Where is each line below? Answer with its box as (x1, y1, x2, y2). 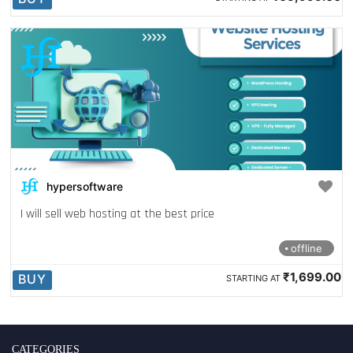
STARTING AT (225, 273, 281, 284)
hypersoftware (46, 179, 123, 193)
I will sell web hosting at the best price (20, 206, 214, 222)
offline (288, 242, 322, 255)
